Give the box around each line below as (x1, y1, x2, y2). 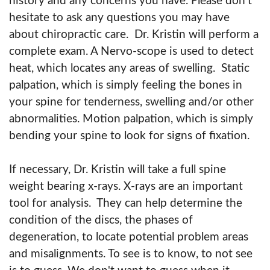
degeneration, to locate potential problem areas (9, 231, 248, 243)
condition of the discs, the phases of (9, 214, 193, 226)
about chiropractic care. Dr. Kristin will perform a (9, 28, 259, 40)
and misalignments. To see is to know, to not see (9, 248, 253, 260)
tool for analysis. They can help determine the (9, 197, 242, 209)
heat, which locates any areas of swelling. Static (9, 62, 250, 74)
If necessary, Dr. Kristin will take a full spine (9, 163, 226, 175)
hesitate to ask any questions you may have (9, 11, 230, 24)
